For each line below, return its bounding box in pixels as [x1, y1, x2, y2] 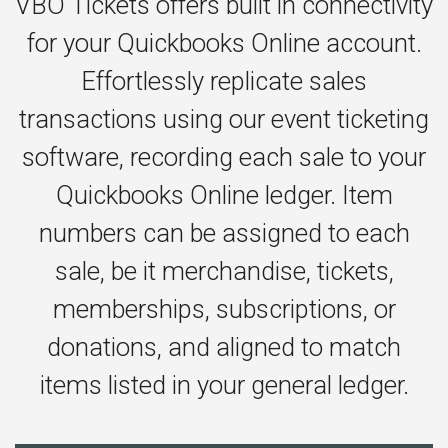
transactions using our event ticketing [19, 104, 429, 134]
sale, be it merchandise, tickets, [54, 256, 394, 286]
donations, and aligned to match [47, 332, 401, 362]
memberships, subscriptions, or [52, 294, 396, 324]
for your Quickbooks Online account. [26, 28, 422, 58]
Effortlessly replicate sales [81, 66, 367, 96]
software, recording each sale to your [22, 142, 426, 172]
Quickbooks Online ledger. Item [55, 180, 393, 210]
